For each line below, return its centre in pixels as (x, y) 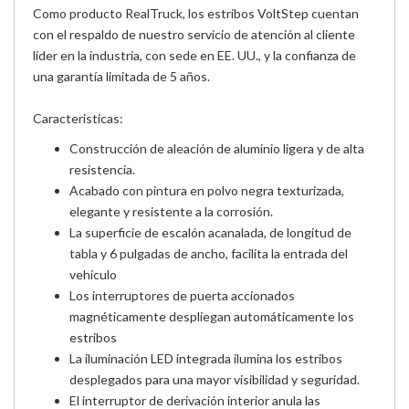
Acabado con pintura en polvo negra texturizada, (207, 190)
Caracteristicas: (78, 118)
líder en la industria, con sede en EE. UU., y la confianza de (194, 55)
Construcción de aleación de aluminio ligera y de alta (217, 148)
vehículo (93, 274)
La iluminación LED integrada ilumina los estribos (206, 358)
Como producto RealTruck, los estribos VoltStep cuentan (196, 13)
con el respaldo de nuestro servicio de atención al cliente (194, 34)
